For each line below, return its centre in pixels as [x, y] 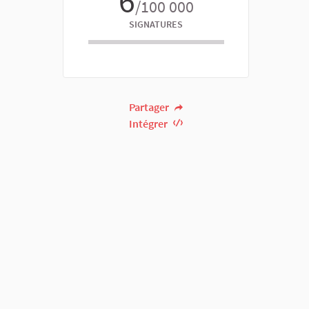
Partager [150, 107]
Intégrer [150, 123]
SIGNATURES [156, 24]
